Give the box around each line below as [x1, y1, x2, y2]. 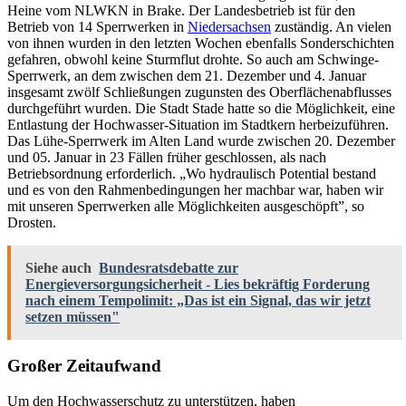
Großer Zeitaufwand [7, 356, 161, 376]
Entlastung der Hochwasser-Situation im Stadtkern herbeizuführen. [7, 116, 389, 132]
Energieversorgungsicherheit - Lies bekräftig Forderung [25, 275, 370, 292]
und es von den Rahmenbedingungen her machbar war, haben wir [7, 181, 383, 198]
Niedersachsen [188, 18, 271, 34]
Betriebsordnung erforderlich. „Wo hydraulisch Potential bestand [7, 165, 376, 181]
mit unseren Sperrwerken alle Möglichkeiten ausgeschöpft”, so [7, 198, 364, 214]
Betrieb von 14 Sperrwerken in [7, 18, 188, 34]
